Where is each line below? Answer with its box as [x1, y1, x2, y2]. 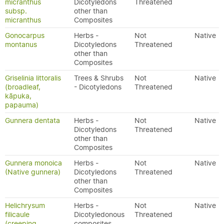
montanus [5, 40, 37, 49]
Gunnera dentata [5, 116, 60, 125]
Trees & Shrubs [74, 73, 123, 82]
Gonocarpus [5, 31, 44, 40]
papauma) [5, 100, 38, 109]
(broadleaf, [5, 82, 40, 91]
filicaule [5, 210, 29, 219]
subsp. [5, 6, 27, 15]
